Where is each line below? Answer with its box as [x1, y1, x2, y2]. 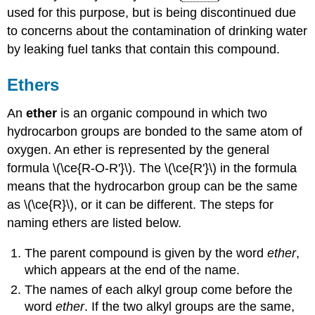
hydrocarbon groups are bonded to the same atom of [7, 124, 303, 139]
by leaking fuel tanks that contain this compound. [7, 42, 281, 57]
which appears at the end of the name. [25, 262, 240, 277]
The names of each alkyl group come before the [25, 283, 293, 297]
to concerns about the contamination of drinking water [7, 24, 308, 39]
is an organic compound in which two [57, 106, 268, 121]
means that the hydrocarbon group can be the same [7, 179, 298, 194]
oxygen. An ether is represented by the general [7, 143, 270, 157]
